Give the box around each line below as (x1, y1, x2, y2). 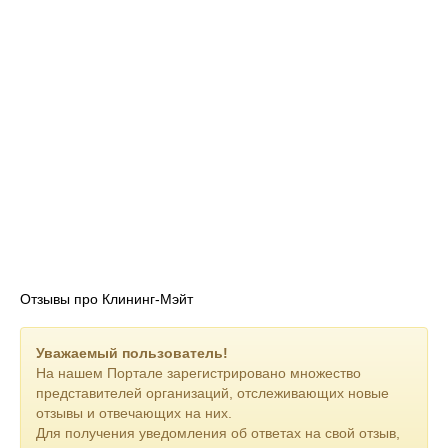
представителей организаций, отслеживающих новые (36, 385, 389, 401)
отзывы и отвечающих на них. (36, 405, 232, 421)
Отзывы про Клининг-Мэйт (20, 291, 193, 307)
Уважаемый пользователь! (36, 345, 228, 361)
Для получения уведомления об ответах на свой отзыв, (36, 425, 400, 441)
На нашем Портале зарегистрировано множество (36, 365, 361, 381)
